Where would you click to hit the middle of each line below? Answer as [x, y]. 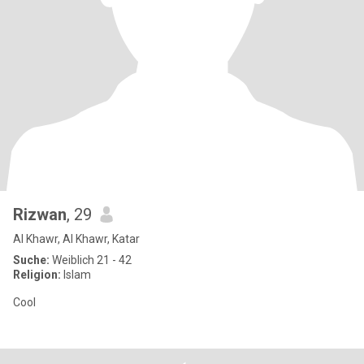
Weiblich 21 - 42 [91, 260]
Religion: [37, 275]
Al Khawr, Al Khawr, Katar [76, 239]
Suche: [31, 260]
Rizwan [40, 214]
